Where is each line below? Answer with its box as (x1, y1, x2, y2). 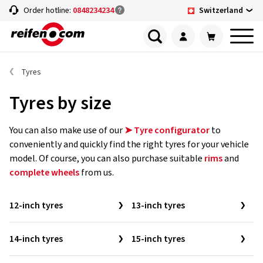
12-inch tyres (9, 199, 63, 212)
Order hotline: (23, 5, 73, 16)
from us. (79, 166, 114, 179)
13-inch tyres (131, 199, 185, 212)
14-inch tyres (9, 232, 63, 245)
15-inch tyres (131, 232, 185, 245)
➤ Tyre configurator (124, 124, 210, 137)
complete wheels (9, 166, 79, 179)
